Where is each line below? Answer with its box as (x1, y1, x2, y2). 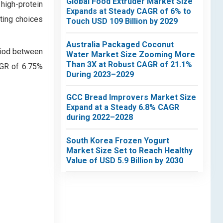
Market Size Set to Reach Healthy (66, 145, 193, 155)
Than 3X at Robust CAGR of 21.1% (66, 59, 192, 69)
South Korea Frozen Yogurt (66, 135, 169, 145)
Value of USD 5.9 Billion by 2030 (66, 155, 183, 165)
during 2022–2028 (66, 112, 133, 122)
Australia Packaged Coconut (66, 39, 174, 49)
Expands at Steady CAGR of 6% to (66, 6, 191, 16)
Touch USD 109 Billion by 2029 (66, 16, 178, 26)
